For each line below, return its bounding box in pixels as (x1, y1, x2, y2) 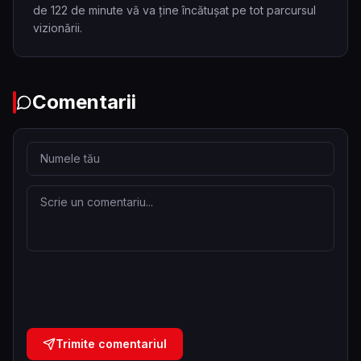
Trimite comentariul (56, 337, 167, 351)
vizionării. (33, 21, 82, 35)
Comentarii (32, 90, 136, 114)
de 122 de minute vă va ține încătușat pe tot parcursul (33, 3, 316, 17)
